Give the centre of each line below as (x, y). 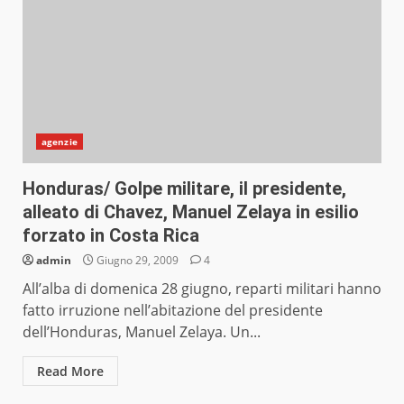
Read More (70, 372)
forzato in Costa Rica (111, 236)
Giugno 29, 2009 (138, 261)
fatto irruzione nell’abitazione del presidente (173, 311)
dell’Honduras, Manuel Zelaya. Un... (142, 332)
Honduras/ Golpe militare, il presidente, (184, 189)
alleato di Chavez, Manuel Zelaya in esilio (191, 212)
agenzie (60, 142)
